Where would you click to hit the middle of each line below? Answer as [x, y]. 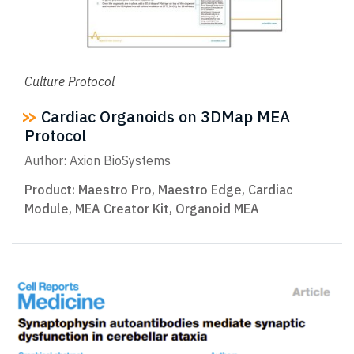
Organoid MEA [217, 208]
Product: [51, 189]
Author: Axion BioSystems [98, 160]
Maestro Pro [115, 189]
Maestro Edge [200, 189]
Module [47, 208]
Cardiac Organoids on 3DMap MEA [164, 117]
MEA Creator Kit [122, 208]
